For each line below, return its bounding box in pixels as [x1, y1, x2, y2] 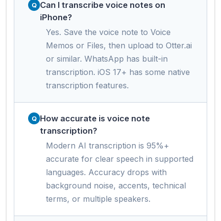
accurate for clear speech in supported [46, 154, 193, 164]
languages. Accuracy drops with [46, 167, 167, 178]
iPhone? [40, 12, 72, 23]
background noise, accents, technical [46, 181, 186, 191]
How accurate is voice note [40, 113, 150, 124]
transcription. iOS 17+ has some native [46, 67, 190, 77]
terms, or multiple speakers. [46, 194, 150, 204]
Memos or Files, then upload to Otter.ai [46, 40, 192, 51]
